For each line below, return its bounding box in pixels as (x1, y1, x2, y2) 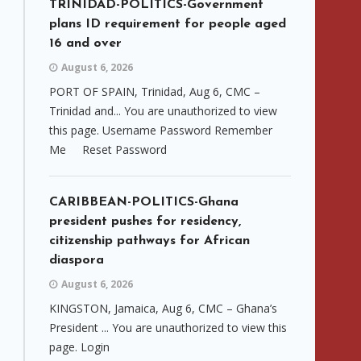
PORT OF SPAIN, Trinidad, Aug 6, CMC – (49, 84, 260, 99)
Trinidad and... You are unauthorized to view (49, 103, 277, 118)
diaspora (49, 254, 104, 267)
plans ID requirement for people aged (49, 18, 286, 31)
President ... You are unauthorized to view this (49, 320, 287, 335)
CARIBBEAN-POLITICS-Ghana (49, 196, 239, 209)
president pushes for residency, (49, 215, 241, 228)
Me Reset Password (49, 142, 167, 157)
